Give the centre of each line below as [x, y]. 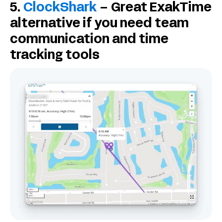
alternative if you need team [99, 24]
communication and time [89, 40]
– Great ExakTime [154, 8]
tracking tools [55, 56]
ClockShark [60, 8]
